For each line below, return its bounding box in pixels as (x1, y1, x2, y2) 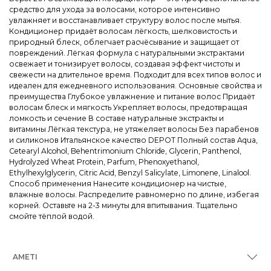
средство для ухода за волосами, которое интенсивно (9, 5, 220, 15)
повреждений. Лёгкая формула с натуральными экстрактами (9, 48, 244, 58)
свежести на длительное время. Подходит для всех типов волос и (9, 70, 261, 80)
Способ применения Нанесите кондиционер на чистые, (9, 179, 226, 189)
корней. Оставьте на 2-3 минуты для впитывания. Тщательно (9, 201, 238, 211)
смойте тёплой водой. (9, 212, 94, 221)
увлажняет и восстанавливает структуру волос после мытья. (9, 16, 241, 25)
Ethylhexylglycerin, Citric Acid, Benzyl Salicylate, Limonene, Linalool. (9, 168, 251, 178)
